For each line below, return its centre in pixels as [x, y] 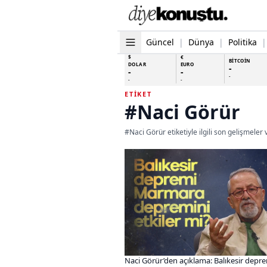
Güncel [160, 42]
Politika [243, 42]
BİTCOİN [240, 60]
